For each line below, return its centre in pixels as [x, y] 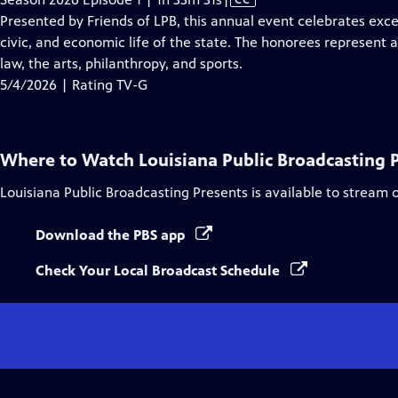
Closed [243, 41]
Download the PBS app [112, 235]
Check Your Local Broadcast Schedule [159, 271]
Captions [249, 63]
